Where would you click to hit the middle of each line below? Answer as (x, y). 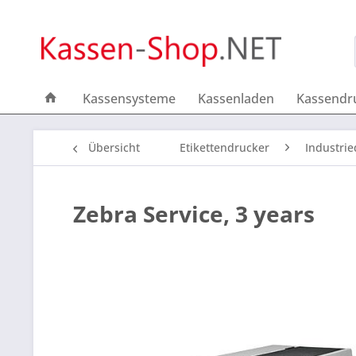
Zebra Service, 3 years (194, 214)
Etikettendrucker (224, 147)
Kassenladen (236, 99)
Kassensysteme (129, 99)
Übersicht (114, 147)
